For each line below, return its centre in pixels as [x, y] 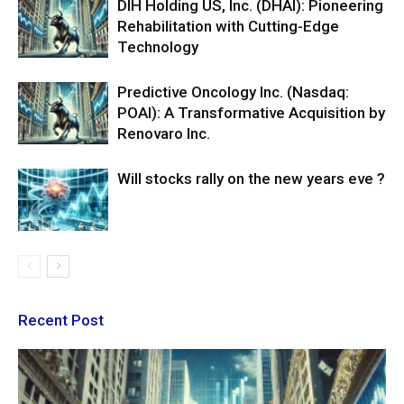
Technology [158, 47]
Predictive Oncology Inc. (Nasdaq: [233, 92]
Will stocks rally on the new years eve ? [251, 179]
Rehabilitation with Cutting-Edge [228, 26]
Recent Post [61, 320]
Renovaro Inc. [164, 133]
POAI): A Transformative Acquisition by [251, 113]
